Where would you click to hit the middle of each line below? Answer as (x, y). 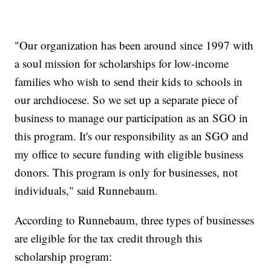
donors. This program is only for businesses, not (126, 172)
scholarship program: (64, 256)
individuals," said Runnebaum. (87, 191)
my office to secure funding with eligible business (129, 154)
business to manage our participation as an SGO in (132, 118)
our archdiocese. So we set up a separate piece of (126, 100)
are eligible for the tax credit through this (109, 238)
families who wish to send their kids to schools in (129, 82)
